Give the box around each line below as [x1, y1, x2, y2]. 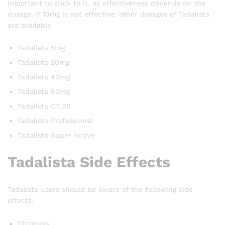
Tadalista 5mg [18, 44, 65, 52]
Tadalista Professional [18, 117, 93, 125]
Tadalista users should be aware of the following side [8, 185, 193, 194]
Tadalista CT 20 [18, 102, 71, 110]
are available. [8, 21, 53, 29]
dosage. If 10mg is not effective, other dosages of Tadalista [8, 10, 209, 18]
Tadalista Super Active [18, 131, 94, 140]
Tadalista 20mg [18, 58, 69, 67]
